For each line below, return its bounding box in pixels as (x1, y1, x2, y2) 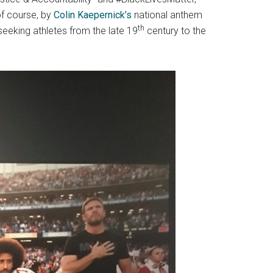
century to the (144, 25, 206, 37)
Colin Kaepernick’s (54, 9, 132, 21)
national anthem (132, 9, 202, 21)
